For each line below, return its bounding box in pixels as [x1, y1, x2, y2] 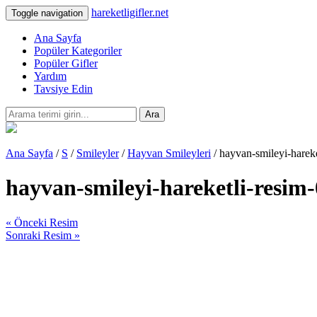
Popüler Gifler [34, 57, 98, 69]
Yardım [34, 70, 67, 82]
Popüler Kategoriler [34, 45, 122, 57]
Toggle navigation [11, 8, 83, 18]
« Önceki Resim [6, 216, 78, 229]
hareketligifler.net [91, 6, 168, 18]
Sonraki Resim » [6, 229, 80, 241]
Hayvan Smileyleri [127, 147, 211, 159]
